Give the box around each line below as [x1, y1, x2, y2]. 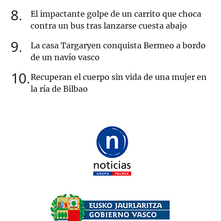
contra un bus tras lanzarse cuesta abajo [31, 21, 187, 31]
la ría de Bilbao [31, 84, 88, 94]
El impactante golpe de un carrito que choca [31, 9, 201, 19]
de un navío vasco [31, 52, 100, 63]
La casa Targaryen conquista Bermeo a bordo [31, 40, 206, 51]
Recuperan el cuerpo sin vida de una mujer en [31, 72, 207, 82]
